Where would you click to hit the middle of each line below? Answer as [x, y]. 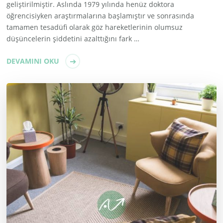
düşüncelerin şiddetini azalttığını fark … [73, 39]
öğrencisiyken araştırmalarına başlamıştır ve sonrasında [101, 16]
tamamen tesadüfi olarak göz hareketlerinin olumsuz [95, 27]
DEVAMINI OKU [33, 61]
